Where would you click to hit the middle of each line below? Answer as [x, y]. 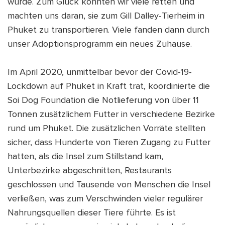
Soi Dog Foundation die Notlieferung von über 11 [103, 101]
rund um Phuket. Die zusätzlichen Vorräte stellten [106, 129]
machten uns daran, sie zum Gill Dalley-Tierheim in [106, 16]
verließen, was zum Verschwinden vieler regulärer [105, 199]
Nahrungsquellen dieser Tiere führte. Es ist [92, 213]
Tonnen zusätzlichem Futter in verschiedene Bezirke [111, 115]
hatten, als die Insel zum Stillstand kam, [85, 157]
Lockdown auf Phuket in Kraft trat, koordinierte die [109, 87]
